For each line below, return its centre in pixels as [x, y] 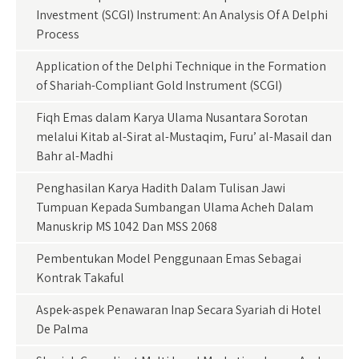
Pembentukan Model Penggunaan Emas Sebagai [169, 258]
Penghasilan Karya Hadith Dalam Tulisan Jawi [161, 188]
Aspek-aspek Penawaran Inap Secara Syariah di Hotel [179, 310]
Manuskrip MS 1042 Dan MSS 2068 [127, 226]
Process [58, 34]
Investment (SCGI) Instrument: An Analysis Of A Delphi [182, 15]
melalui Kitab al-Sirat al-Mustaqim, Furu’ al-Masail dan [184, 137]
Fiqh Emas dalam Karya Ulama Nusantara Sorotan [172, 117]
